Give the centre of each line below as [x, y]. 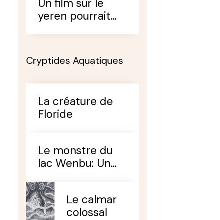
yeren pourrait [74, 16]
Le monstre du [75, 151]
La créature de [76, 102]
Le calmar [91, 200]
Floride [55, 114]
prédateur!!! [68, 189]
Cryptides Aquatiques [75, 61]
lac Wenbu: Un [74, 164]
